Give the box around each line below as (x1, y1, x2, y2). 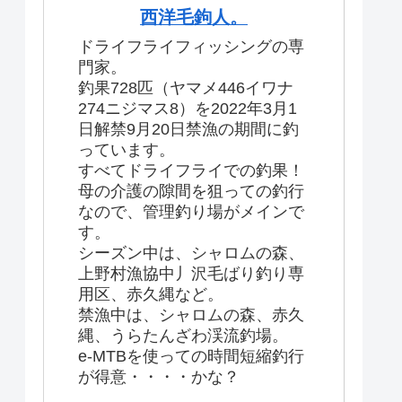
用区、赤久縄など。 (78, 284, 223, 303)
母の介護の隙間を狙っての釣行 (78, 181, 304, 200)
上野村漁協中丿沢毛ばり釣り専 (78, 264, 304, 283)
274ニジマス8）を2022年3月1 (78, 99, 297, 118)
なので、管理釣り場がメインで (78, 202, 304, 221)
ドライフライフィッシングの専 (78, 37, 304, 56)
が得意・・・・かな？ (78, 367, 240, 386)
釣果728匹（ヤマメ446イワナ (78, 78, 293, 97)
